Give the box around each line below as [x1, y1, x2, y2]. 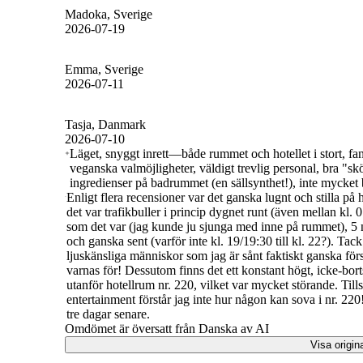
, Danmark [92, 117, 146, 131]
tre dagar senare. [66, 306, 151, 321]
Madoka [65, 6, 107, 21]
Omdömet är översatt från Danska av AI [65, 321, 269, 335]
